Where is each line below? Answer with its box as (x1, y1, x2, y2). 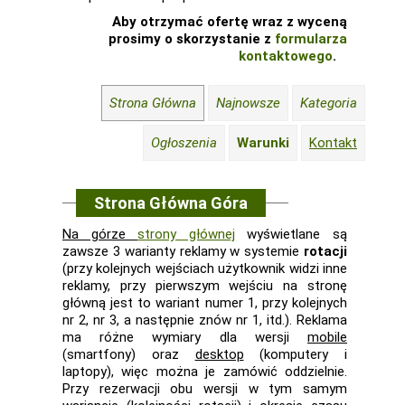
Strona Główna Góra (94, 193, 248, 212)
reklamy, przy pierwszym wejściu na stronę (62, 278, 347, 294)
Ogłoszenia (151, 135, 217, 151)
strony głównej (137, 226, 235, 242)
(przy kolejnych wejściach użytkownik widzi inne (62, 260, 347, 277)
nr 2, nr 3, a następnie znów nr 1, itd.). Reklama (62, 312, 347, 328)
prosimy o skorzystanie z (108, 31, 275, 47)
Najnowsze (216, 95, 280, 111)
